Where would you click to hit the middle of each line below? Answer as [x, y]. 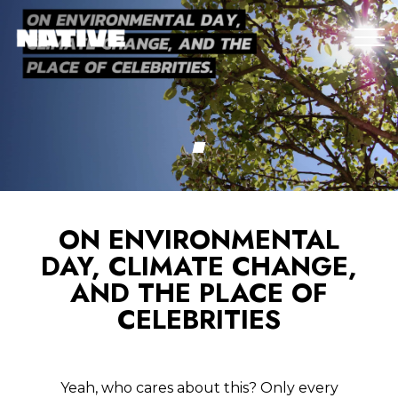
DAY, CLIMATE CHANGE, [199, 267]
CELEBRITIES [199, 320]
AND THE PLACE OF [199, 293]
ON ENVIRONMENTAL [199, 240]
